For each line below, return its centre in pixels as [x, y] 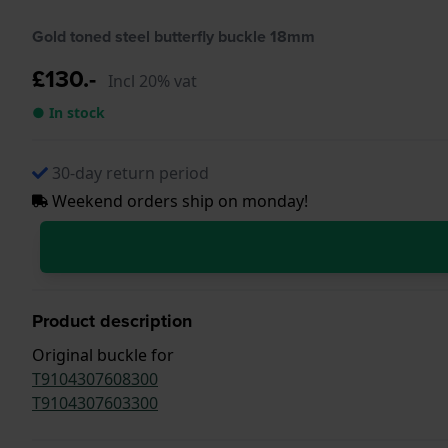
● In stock [68, 112]
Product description [112, 320]
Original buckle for [103, 354]
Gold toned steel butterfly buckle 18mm [173, 36]
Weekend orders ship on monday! [178, 200]
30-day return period [130, 172]
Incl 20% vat [152, 80]
